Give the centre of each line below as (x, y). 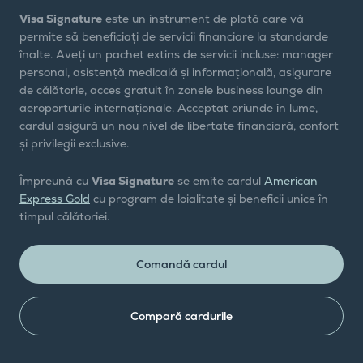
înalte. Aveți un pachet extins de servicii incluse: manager (176, 54)
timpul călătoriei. (64, 216)
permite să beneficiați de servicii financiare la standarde (174, 36)
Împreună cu (56, 180)
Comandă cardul (181, 264)
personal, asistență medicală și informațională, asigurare (175, 72)
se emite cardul (219, 180)
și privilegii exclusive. (74, 143)
